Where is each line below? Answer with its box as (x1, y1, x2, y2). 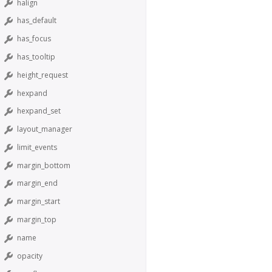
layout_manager (17, 124, 72, 135)
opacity (17, 250, 42, 261)
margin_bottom (17, 160, 70, 171)
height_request (17, 69, 68, 80)
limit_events (17, 141, 57, 152)
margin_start (17, 196, 60, 207)
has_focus (17, 33, 51, 44)
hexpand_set (17, 106, 61, 117)
